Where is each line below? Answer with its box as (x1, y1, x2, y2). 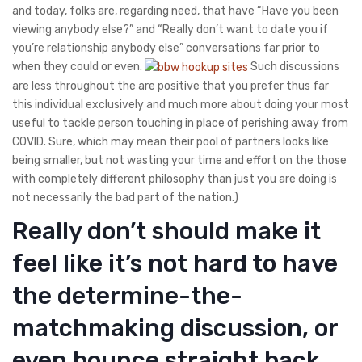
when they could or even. (12, 59, 145, 74)
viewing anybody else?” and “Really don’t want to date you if (12, 22, 328, 36)
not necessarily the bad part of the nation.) (12, 190, 241, 204)
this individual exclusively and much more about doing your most (12, 97, 349, 112)
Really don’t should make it (12, 216, 321, 246)
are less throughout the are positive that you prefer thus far (12, 78, 329, 93)
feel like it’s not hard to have (12, 248, 338, 278)
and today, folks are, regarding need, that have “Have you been (12, 3, 339, 18)
